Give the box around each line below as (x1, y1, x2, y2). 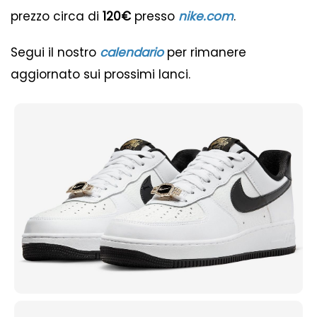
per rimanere (163, 44, 246, 62)
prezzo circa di (11, 8, 103, 25)
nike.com (178, 8, 234, 25)
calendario (100, 44, 163, 62)
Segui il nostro (11, 44, 100, 62)
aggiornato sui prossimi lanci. (11, 66, 190, 83)
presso (131, 8, 178, 25)
